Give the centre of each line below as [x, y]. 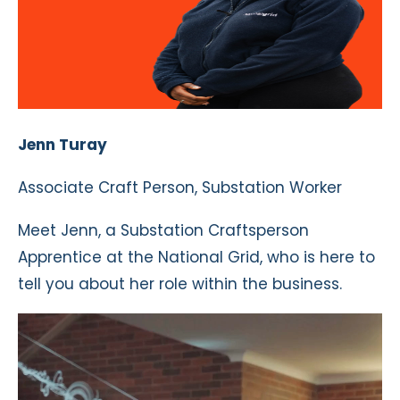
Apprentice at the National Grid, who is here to [196, 257]
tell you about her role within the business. [180, 283]
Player [41, 352]
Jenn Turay [62, 144]
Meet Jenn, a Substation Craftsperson [163, 230]
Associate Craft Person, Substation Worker [180, 187]
